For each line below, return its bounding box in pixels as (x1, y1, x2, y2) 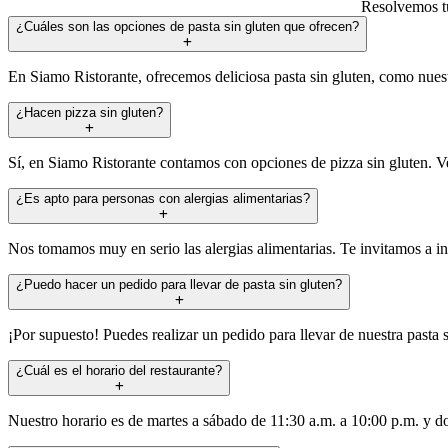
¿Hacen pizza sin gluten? (16, 104, 163, 120)
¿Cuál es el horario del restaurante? (16, 362, 222, 378)
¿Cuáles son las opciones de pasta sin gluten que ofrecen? (16, 18, 359, 34)
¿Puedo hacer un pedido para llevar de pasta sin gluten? (16, 276, 342, 292)
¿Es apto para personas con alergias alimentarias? (16, 190, 310, 206)
